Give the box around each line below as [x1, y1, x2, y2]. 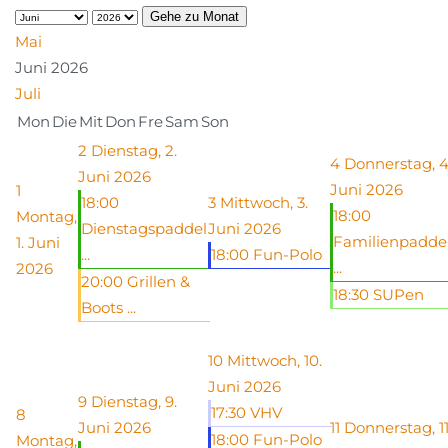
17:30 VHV [211, 403, 282, 423]
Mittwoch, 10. [227, 351, 322, 371]
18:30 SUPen [333, 285, 424, 305]
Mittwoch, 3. [220, 193, 308, 213]
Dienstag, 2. [91, 141, 177, 161]
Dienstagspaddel [81, 219, 207, 239]
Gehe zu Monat [150, 9, 239, 25]
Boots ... [81, 298, 136, 318]
